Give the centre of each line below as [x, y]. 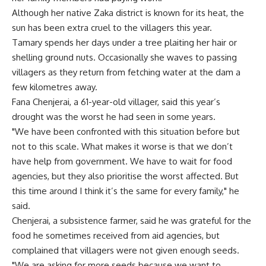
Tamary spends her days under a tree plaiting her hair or [124, 42]
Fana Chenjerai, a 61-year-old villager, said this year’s [116, 102]
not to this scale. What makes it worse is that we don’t [122, 146]
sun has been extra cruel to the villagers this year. [112, 28]
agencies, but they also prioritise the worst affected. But [125, 176]
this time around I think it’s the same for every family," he [126, 191]
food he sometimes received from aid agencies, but [116, 235]
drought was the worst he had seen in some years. [114, 117]
